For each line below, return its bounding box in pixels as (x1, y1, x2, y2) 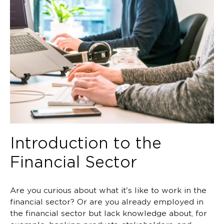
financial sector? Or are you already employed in (10, 197, 203, 206)
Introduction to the (10, 134, 161, 152)
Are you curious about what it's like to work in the (10, 186, 206, 195)
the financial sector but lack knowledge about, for (10, 209, 207, 218)
